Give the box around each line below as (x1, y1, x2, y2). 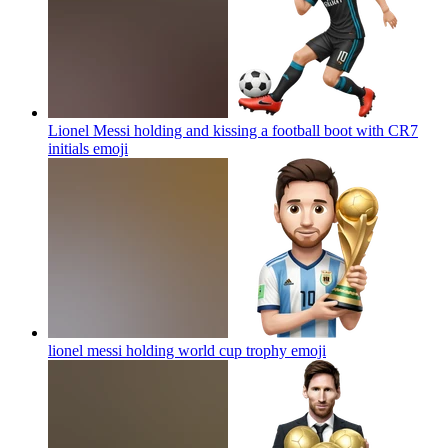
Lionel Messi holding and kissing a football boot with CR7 (48, 121, 418, 139)
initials (48, 139, 89, 157)
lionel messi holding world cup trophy (48, 341, 287, 359)
